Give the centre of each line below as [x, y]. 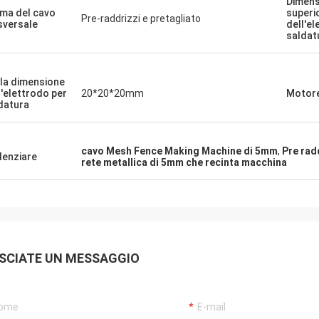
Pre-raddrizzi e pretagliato [141, 19]
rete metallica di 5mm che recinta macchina [184, 162]
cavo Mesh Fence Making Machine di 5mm [179, 151]
